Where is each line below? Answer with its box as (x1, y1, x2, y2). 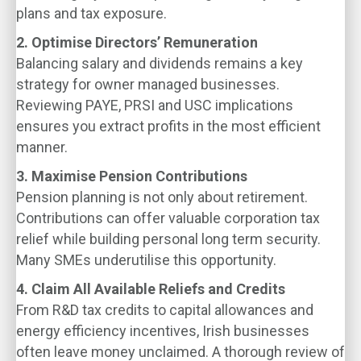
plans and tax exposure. (16, 5, 167, 22)
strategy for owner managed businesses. (16, 76, 280, 93)
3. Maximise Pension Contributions (16, 168, 247, 185)
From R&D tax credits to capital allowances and (16, 301, 313, 318)
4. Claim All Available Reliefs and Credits (16, 280, 285, 297)
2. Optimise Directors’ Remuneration (16, 34, 258, 51)
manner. (16, 139, 68, 156)
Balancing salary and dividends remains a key (16, 55, 303, 72)
